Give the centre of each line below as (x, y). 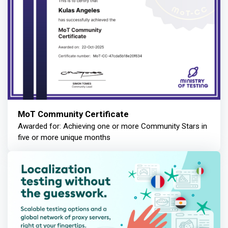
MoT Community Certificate (73, 114)
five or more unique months (64, 137)
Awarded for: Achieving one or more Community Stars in (112, 126)
